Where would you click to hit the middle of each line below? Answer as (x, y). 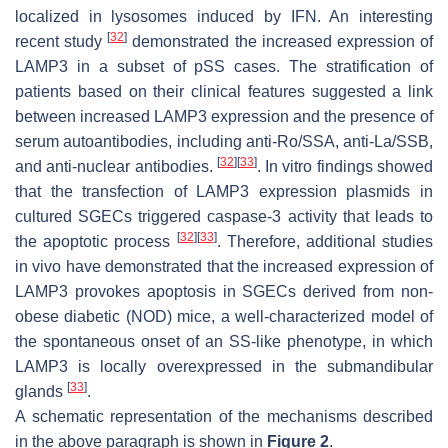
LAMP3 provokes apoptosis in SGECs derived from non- (224, 292)
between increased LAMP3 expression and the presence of (224, 117)
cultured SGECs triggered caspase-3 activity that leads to (224, 217)
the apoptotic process (96, 242)
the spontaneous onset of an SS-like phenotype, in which (224, 342)
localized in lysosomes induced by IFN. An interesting (224, 17)
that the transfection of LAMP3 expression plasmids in (224, 192)
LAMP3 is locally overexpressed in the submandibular (224, 367)
